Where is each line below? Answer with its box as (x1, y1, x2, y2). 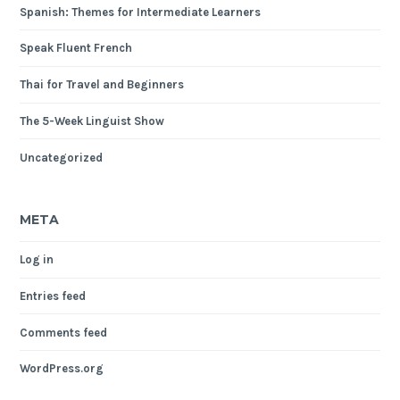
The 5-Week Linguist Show (20, 113, 165, 128)
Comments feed (20, 325, 108, 339)
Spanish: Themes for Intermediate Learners (20, 4, 262, 19)
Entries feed (20, 288, 87, 303)
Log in (20, 253, 54, 267)
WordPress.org (20, 362, 104, 376)
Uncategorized (20, 150, 104, 164)
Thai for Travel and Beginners (20, 78, 185, 92)
